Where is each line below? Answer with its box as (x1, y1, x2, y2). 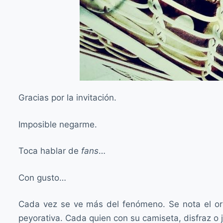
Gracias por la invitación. (18, 93, 116, 103)
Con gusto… (18, 172, 66, 183)
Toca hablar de (18, 146, 81, 156)
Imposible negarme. (18, 119, 97, 129)
